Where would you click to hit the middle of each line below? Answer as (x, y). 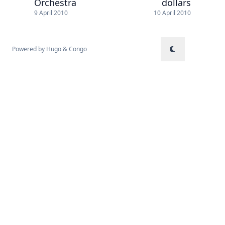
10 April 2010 (172, 13)
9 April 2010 (51, 13)
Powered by (29, 49)
